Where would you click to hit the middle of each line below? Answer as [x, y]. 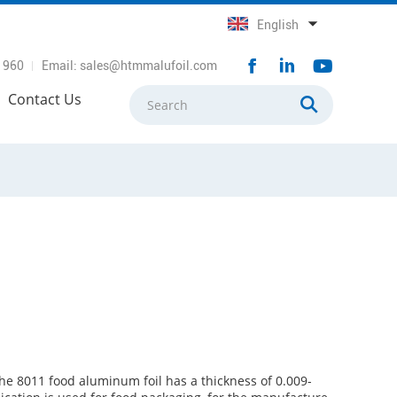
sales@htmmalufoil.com [148, 66]
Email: [61, 66]
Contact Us [45, 99]
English [278, 25]
